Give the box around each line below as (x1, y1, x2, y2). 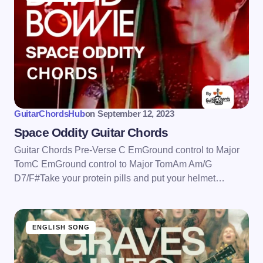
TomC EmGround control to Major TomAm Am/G (14, 159, 212, 170)
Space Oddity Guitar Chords (14, 126, 168, 140)
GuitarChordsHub (14, 109, 85, 119)
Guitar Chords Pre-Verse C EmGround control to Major (14, 145, 240, 156)
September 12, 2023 (97, 109, 174, 119)
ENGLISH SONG (32, 224, 90, 231)
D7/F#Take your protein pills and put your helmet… (14, 173, 225, 184)
